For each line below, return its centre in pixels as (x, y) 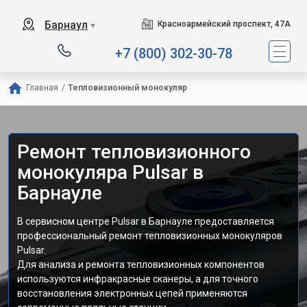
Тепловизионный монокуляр (127, 88)
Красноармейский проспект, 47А (224, 24)
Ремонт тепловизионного (134, 152)
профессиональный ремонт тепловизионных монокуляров (150, 236)
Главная (42, 88)
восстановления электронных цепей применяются (132, 293)
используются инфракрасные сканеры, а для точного (138, 279)
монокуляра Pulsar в (110, 172)
